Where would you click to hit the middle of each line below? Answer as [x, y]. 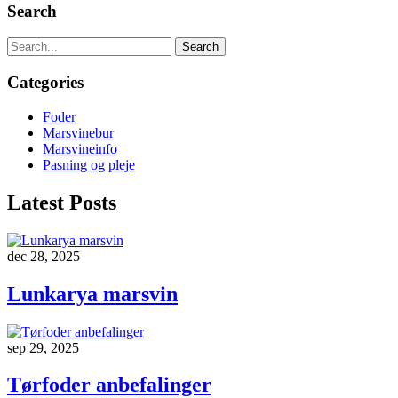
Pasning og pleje [89, 164]
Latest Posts [62, 202]
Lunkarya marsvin [92, 294]
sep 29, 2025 [43, 347]
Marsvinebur [78, 132]
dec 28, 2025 [44, 256]
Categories [45, 83]
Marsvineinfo [80, 148]
